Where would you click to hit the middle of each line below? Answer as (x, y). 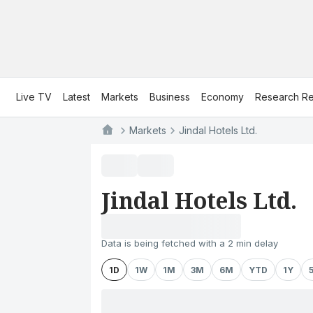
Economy (223, 97)
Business (170, 97)
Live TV (34, 97)
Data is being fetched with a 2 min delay (190, 243)
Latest (77, 97)
